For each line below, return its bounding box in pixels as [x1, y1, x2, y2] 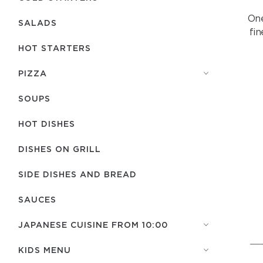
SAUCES [18, 195, 56, 204]
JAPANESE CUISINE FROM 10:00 [18, 220, 168, 229]
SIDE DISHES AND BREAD [18, 170, 137, 178]
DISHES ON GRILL [18, 144, 101, 153]
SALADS [18, 18, 57, 27]
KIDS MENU [18, 245, 71, 254]
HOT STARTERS [18, 43, 91, 52]
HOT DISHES [18, 119, 75, 128]
